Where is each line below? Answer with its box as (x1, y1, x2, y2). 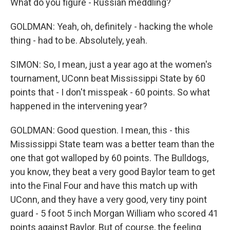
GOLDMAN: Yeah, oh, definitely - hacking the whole (10, 21, 213, 32)
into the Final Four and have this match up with (10, 180, 198, 191)
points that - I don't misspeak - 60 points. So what (10, 87, 210, 98)
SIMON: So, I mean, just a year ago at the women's (10, 59, 212, 70)
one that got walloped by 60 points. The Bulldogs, (10, 152, 208, 163)
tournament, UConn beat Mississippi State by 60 (10, 73, 205, 84)
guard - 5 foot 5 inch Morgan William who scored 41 (10, 208, 218, 219)
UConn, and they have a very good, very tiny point (10, 194, 207, 205)
